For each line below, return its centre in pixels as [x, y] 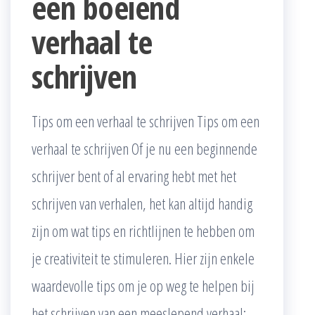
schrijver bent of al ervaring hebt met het [134, 176]
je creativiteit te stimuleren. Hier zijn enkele [143, 258]
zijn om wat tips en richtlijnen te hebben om [143, 231]
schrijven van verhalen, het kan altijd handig [142, 204]
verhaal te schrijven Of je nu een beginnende [144, 149]
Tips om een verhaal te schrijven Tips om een [146, 121]
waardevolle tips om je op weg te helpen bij [143, 286]
